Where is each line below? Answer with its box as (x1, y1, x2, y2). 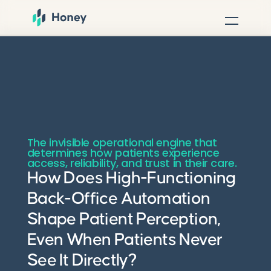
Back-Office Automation (27, 190, 211, 208)
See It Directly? (27, 252, 137, 270)
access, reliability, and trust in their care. (27, 155, 237, 171)
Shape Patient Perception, (27, 211, 221, 229)
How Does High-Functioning (27, 169, 236, 188)
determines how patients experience (27, 145, 220, 161)
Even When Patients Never (27, 231, 223, 249)
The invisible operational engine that (27, 135, 217, 151)
